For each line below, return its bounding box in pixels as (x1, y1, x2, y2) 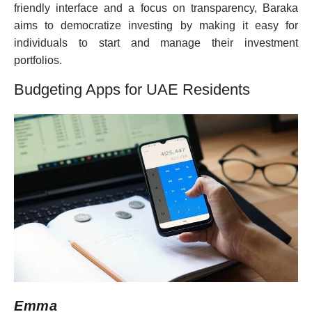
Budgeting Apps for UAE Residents (14, 80, 250, 98)
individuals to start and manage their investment (14, 36, 298, 49)
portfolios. (14, 54, 62, 66)
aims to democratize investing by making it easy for (14, 19, 298, 31)
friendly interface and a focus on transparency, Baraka (14, 1, 298, 14)
